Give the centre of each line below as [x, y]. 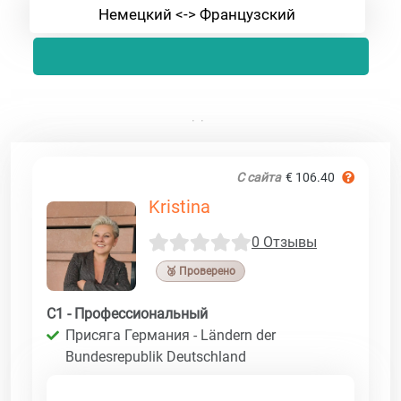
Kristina [179, 206]
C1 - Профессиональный [127, 313]
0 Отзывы [284, 243]
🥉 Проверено [200, 271]
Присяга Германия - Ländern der [171, 335]
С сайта [259, 177]
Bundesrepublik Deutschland [156, 356]
